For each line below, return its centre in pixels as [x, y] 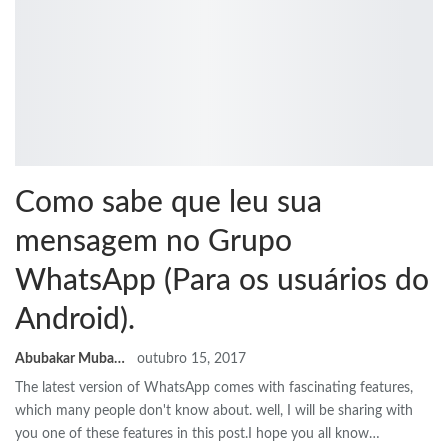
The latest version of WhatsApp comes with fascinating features [212, 387]
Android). [75, 319]
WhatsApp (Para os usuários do [222, 280]
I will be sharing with [350, 410]
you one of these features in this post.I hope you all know [192, 433]
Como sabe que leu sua [168, 202]
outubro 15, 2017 [191, 358]
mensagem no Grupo [153, 241]
